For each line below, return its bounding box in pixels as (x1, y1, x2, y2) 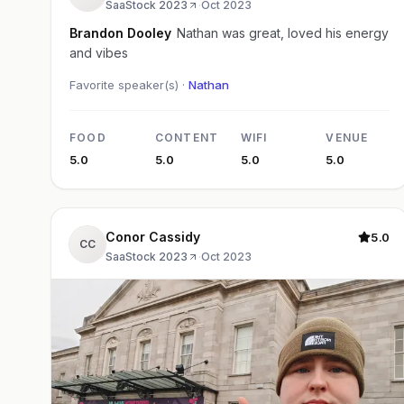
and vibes (69, 45, 128, 61)
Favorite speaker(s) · (69, 78, 188, 93)
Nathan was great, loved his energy (177, 25, 389, 41)
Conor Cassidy (149, 229, 200, 245)
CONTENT (154, 131, 219, 145)
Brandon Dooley (127, 25, 171, 41)
